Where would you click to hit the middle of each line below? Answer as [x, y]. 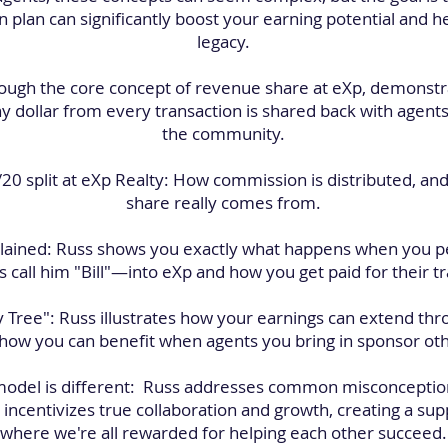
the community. [223, 133]
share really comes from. [223, 202]
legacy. [223, 41]
